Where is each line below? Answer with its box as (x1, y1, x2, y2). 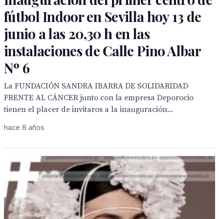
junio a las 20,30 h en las (4, 24, 150, 43)
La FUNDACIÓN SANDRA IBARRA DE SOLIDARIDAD (4, 81, 188, 91)
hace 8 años (4, 123, 44, 131)
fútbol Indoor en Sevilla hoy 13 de (4, 7, 201, 25)
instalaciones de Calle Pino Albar (4, 42, 200, 60)
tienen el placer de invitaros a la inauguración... (4, 105, 173, 114)
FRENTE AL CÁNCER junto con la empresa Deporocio (4, 93, 194, 103)
